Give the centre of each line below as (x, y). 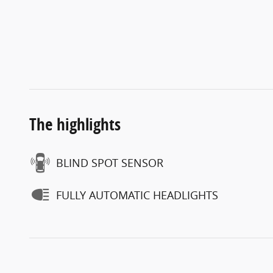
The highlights (75, 124)
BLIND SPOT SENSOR (110, 162)
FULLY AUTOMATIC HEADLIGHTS (137, 195)
